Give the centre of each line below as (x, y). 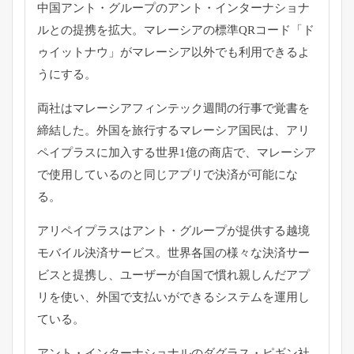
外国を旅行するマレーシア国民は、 (191, 130)
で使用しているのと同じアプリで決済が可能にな (168, 174)
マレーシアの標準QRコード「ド (229, 30)
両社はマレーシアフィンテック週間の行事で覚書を (173, 108)
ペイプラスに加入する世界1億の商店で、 (147, 152)
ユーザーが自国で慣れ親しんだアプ (215, 275)
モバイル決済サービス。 (102, 252)
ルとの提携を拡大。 (90, 30)
